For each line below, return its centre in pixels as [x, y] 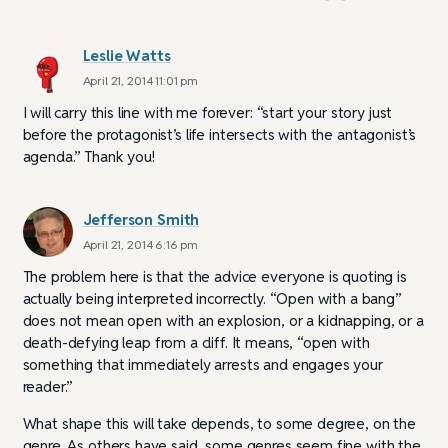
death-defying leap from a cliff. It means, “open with [196, 342]
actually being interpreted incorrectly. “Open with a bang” [211, 298]
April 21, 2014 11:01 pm [140, 80]
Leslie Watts [126, 55]
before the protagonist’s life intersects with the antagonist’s [219, 134]
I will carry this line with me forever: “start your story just [207, 112]
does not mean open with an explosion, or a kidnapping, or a [223, 320]
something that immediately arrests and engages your [202, 364]
